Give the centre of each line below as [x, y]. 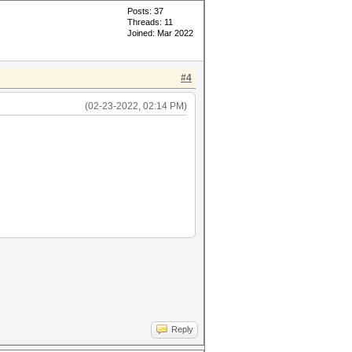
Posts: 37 [145, 11]
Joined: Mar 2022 [160, 33]
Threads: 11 [150, 22]
